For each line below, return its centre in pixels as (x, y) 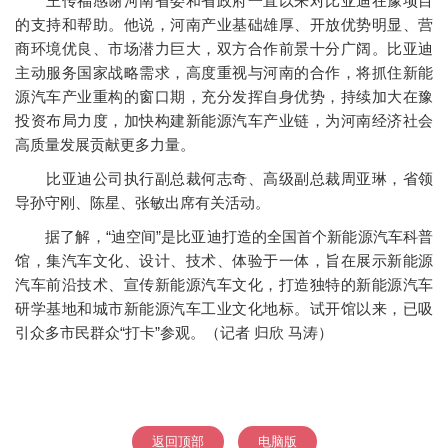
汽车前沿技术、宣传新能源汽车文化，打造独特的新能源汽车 (224, 284)
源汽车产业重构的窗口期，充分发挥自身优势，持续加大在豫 (224, 96)
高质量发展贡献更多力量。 (105, 144)
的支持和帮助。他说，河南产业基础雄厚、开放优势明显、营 (224, 24)
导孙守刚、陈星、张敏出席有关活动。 (142, 202)
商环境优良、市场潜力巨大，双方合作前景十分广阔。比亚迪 (224, 48)
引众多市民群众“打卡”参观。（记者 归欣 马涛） (174, 332)
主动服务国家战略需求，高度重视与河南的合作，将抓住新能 (224, 72)
